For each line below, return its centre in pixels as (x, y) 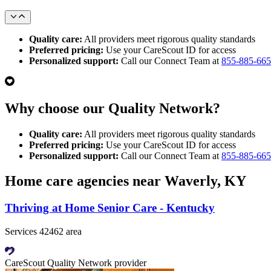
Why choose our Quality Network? (113, 108)
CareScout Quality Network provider (76, 263)
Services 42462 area (43, 232)
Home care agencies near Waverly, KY (126, 181)
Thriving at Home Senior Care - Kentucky (110, 208)
